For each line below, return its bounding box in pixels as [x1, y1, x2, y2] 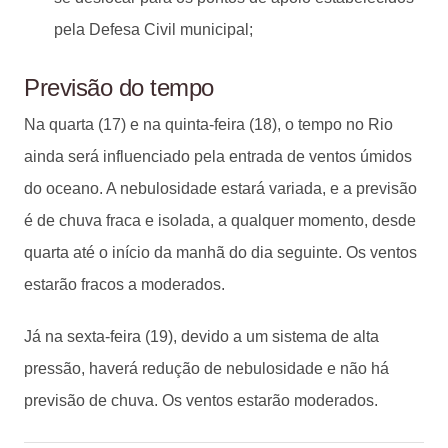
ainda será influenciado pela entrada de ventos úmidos [24, 147, 412, 165]
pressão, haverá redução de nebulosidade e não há [24, 359, 389, 377]
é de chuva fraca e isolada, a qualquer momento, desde [24, 211, 416, 229]
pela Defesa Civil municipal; [54, 20, 253, 38]
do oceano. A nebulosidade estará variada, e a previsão [24, 179, 417, 197]
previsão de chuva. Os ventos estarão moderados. [24, 391, 378, 409]
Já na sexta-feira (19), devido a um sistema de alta [24, 327, 379, 345]
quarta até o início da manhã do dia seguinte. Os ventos [24, 243, 417, 261]
